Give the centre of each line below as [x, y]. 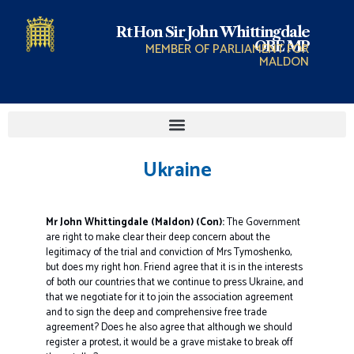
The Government [262, 223]
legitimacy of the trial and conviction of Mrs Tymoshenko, [168, 253]
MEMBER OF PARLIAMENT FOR [228, 49]
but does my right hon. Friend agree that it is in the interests [174, 268]
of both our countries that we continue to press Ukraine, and [174, 283]
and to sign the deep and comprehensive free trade [156, 313]
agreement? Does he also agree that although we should [169, 328]
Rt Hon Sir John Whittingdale [213, 32]
